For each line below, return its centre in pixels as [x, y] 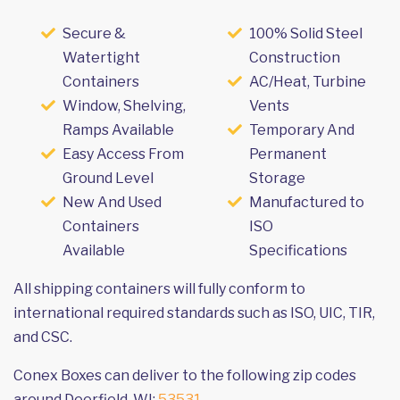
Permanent [288, 154]
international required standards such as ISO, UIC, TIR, [194, 312]
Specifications [298, 250]
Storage [277, 178]
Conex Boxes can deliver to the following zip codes [185, 375]
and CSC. [43, 337]
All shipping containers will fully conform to [159, 288]
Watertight [101, 57]
